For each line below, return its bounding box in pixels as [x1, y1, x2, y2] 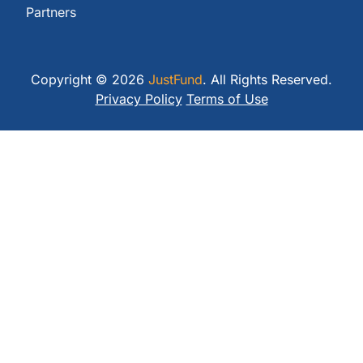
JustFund [148, 70, 203, 88]
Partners [26, 3, 76, 20]
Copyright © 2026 [31, 70, 148, 88]
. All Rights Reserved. [203, 70, 332, 88]
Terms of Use [186, 90, 268, 107]
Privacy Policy [95, 90, 182, 107]
